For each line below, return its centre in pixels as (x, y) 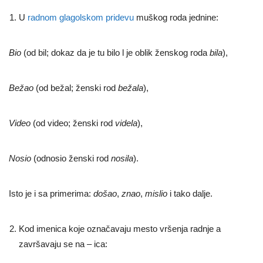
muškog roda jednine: (176, 17)
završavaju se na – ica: (63, 244)
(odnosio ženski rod (71, 158)
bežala (131, 87)
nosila (122, 158)
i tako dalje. (190, 193)
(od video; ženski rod (73, 123)
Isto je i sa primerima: (51, 193)
